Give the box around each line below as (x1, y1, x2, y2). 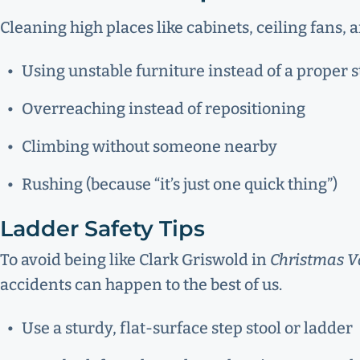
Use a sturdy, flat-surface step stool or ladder (21, 318, 353, 337)
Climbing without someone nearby (21, 137, 277, 157)
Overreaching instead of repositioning (21, 100, 305, 119)
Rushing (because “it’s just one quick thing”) (21, 175, 337, 194)
